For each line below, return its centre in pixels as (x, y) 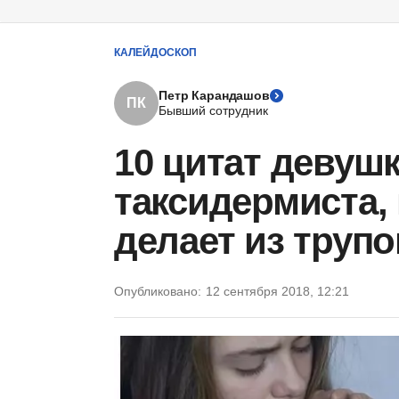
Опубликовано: (158, 291)
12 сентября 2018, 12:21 (277, 291)
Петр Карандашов (214, 95)
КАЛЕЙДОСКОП (155, 52)
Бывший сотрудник (213, 110)
